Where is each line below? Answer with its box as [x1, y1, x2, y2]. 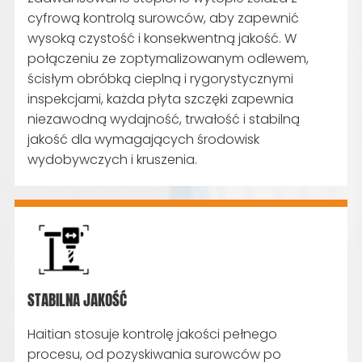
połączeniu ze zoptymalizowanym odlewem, [27, 48, 309, 68]
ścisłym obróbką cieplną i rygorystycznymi [27, 69, 294, 88]
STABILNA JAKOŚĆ [27, 288, 128, 311]
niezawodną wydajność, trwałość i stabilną [27, 109, 301, 128]
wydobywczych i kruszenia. [27, 149, 198, 169]
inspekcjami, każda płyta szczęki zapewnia [27, 89, 294, 108]
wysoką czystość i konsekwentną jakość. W [27, 28, 297, 48]
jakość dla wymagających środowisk [27, 129, 260, 149]
